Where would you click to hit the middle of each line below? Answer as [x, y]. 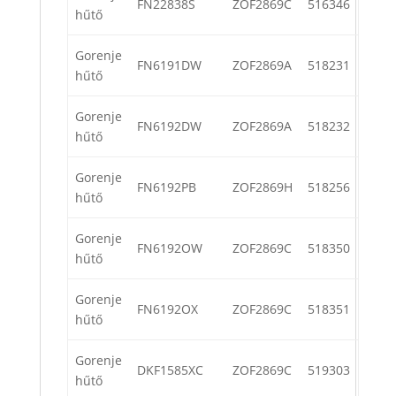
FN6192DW [169, 126]
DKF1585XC [170, 370]
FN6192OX [168, 309]
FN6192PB [167, 187]
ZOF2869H [263, 187]
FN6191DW [169, 65]
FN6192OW [170, 248]
